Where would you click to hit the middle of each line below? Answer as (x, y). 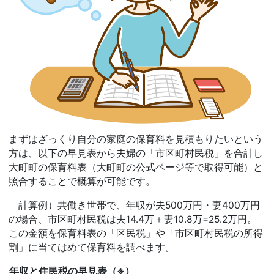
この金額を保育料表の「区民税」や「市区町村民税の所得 (136, 233)
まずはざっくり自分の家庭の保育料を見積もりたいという (136, 139)
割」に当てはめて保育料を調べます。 (92, 247)
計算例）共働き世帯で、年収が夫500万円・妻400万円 (134, 205)
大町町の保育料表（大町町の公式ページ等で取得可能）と (136, 167)
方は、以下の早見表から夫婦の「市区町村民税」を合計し (136, 153)
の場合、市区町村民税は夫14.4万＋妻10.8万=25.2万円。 (133, 219)
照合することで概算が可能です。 (82, 181)
